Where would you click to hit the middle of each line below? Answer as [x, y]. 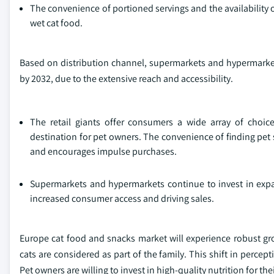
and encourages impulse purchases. [103, 152]
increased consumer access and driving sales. [122, 199]
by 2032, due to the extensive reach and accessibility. [126, 79]
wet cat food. [56, 23]
